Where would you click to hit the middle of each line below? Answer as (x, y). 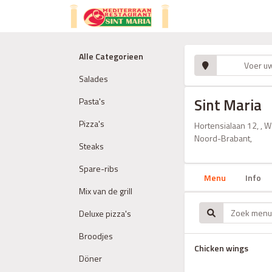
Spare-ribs (99, 168)
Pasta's (92, 101)
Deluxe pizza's (105, 213)
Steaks (91, 146)
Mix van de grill (106, 191)
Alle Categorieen (111, 56)
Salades (93, 79)
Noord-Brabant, (223, 138)
